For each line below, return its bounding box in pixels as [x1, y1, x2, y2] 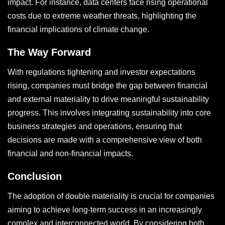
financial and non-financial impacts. [8, 149, 133, 158]
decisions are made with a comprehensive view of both [8, 136, 202, 145]
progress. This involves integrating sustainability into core [8, 108, 211, 118]
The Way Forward [8, 47, 91, 58]
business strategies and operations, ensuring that [8, 122, 182, 131]
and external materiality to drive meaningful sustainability [8, 95, 209, 104]
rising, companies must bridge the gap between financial [8, 81, 207, 90]
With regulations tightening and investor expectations [8, 68, 195, 77]
